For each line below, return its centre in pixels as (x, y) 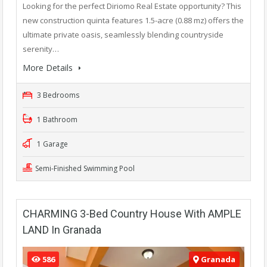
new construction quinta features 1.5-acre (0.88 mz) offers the (133, 20)
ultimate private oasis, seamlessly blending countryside (123, 34)
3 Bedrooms (57, 95)
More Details (49, 67)
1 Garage (52, 144)
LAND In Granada (62, 229)
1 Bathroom (56, 119)
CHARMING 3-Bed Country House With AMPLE (132, 213)
